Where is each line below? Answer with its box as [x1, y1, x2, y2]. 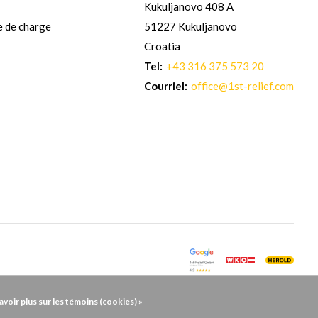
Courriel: [144, 79, 188, 92]
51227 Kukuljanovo [144, 19, 238, 33]
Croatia [144, 39, 181, 53]
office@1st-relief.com [191, 79, 295, 92]
